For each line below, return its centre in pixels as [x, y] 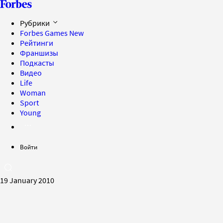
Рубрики [36, 23]
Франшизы [39, 53]
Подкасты [37, 63]
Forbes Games [45, 33]
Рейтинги [37, 43]
